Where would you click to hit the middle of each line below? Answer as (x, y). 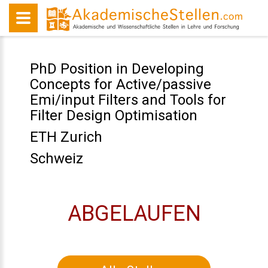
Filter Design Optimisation (113, 115)
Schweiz (56, 159)
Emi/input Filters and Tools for (128, 100)
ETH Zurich (66, 137)
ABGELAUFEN (134, 214)
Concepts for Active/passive (120, 84)
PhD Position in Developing (117, 69)
